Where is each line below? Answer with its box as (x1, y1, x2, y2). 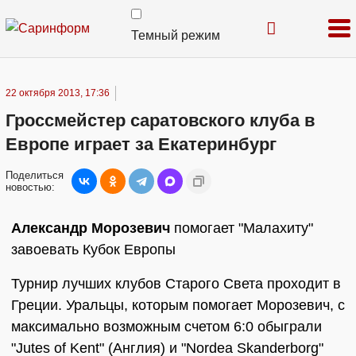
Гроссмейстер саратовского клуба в (6, 110, 315, 130)
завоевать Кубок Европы (11, 242, 176, 257)
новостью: (6, 181, 55, 193)
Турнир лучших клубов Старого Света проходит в (11, 276, 341, 292)
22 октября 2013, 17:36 (6, 87, 110, 99)
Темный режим (131, 29, 220, 42)
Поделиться (6, 169, 64, 181)
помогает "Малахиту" (170, 220, 313, 236)
